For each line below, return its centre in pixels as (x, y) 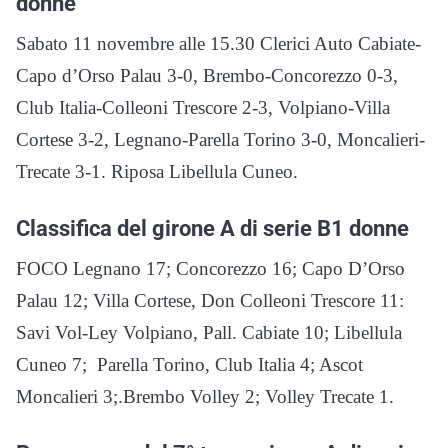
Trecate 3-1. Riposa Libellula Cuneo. (157, 172)
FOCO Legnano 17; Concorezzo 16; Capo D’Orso (210, 269)
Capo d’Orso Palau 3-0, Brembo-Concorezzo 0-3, (207, 76)
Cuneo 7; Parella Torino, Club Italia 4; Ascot (189, 365)
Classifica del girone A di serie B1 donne (212, 228)
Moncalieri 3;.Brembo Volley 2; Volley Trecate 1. (205, 397)
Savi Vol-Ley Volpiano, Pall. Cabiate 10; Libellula (209, 333)
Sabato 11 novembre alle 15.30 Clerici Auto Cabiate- (218, 44)
